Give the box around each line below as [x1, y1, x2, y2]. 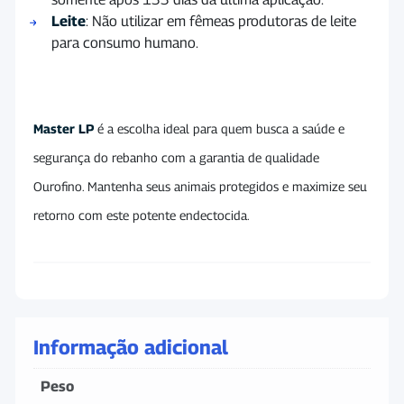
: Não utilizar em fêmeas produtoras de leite [86, 12, 356, 30]
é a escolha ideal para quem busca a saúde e [94, 120, 344, 136]
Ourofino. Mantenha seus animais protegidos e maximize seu [33, 178, 367, 194]
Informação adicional [33, 335, 228, 359]
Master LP [33, 120, 94, 136]
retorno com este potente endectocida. [33, 207, 250, 223]
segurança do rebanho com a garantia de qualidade [33, 149, 319, 165]
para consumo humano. [51, 33, 198, 51]
